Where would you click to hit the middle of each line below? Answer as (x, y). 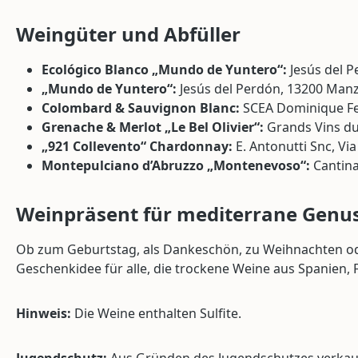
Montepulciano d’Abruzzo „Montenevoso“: (176, 165)
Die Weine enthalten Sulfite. (156, 313)
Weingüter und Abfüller (128, 34)
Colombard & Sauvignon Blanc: (141, 107)
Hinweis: (44, 313)
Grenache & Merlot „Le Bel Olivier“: (153, 127)
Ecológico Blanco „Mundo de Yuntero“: (164, 69)
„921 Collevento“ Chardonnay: (137, 146)
